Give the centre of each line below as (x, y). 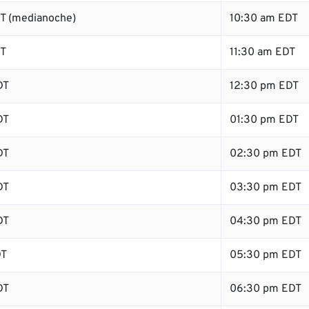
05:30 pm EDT (266, 255)
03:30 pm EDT (266, 188)
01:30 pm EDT (264, 120)
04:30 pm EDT (266, 221)
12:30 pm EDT (264, 86)
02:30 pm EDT (266, 154)
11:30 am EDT (262, 52)
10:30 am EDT (264, 19)
